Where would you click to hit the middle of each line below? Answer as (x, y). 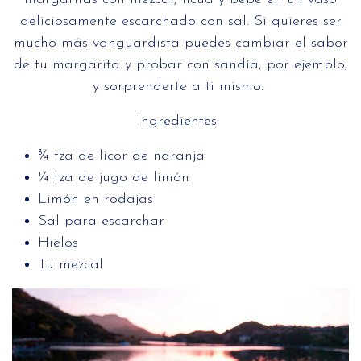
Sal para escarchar (101, 222)
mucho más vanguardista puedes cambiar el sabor (180, 44)
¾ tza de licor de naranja (121, 156)
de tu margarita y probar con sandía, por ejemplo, (180, 65)
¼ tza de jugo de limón (118, 178)
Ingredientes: (180, 122)
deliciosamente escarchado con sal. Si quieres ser (180, 22)
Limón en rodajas (95, 200)
